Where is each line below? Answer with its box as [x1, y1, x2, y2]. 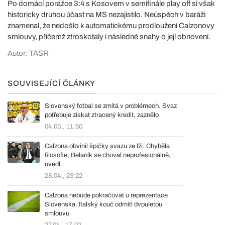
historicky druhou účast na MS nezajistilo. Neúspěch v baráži [8, 10, 205, 19]
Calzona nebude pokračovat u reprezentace [45, 191, 168, 199]
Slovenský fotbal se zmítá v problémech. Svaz [45, 102, 177, 109]
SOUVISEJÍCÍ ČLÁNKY [8, 79, 95, 87]
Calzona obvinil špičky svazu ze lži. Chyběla [45, 142, 170, 150]
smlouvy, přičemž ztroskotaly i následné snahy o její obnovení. [8, 32, 210, 41]
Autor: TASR [8, 49, 49, 57]
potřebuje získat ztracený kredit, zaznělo [45, 111, 159, 119]
